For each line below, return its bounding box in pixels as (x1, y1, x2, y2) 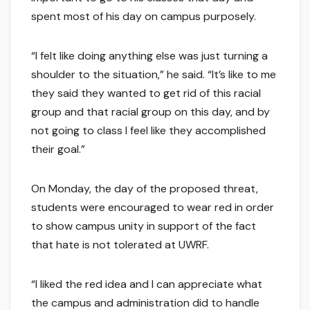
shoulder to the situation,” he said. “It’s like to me (31, 67, 276, 82)
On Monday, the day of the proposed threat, (31, 181, 258, 197)
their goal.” (31, 142, 85, 157)
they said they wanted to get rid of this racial (31, 86, 261, 101)
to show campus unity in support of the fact (31, 219, 256, 234)
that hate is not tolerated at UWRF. (31, 237, 209, 253)
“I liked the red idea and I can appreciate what (31, 277, 262, 292)
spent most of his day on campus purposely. (31, 9, 256, 24)
